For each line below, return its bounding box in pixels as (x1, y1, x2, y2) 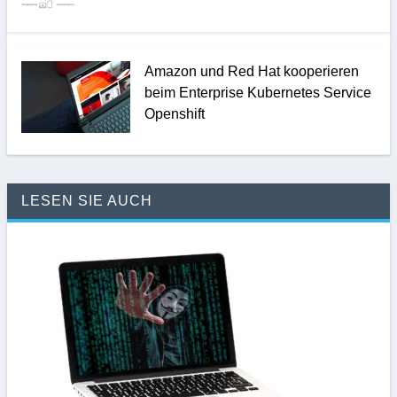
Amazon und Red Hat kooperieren (144, 63, 359, 79)
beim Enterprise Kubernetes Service (144, 84, 371, 100)
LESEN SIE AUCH (21, 193, 152, 209)
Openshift (144, 105, 205, 121)
